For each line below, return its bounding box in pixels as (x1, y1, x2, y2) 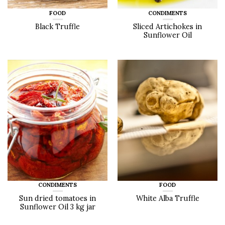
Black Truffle (35, 22, 80, 31)
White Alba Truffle (136, 194, 199, 203)
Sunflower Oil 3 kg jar (20, 202, 95, 212)
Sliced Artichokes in (133, 22, 202, 31)
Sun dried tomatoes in (19, 194, 96, 203)
